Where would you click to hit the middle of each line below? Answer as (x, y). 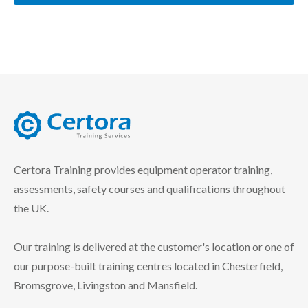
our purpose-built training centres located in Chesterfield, (148, 266)
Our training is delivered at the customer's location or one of (154, 247)
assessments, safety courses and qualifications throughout (150, 189)
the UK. (31, 208)
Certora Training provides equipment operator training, (143, 170)
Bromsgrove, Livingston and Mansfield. (106, 285)
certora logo (42, 147)
